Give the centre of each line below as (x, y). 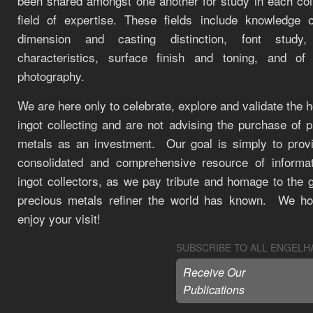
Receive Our (214, 272)
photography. (51, 75)
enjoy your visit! (59, 218)
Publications (214, 289)
